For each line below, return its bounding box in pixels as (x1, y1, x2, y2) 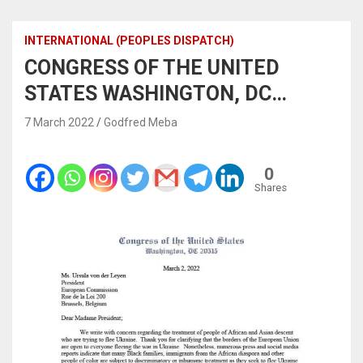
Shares (254, 181, 287, 194)
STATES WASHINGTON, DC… (24, 81, 287, 105)
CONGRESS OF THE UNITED (24, 55, 280, 79)
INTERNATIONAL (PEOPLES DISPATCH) (24, 33, 234, 47)
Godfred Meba (104, 115, 177, 129)
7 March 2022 (24, 115, 94, 129)
